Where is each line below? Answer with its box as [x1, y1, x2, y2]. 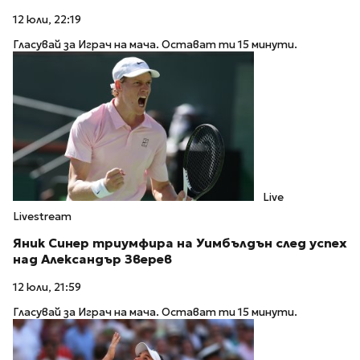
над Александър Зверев [13, 252, 172, 268]
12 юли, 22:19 [13, 13, 81, 27]
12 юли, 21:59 [13, 280, 81, 295]
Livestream [13, 209, 72, 223]
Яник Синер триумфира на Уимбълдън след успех [13, 235, 347, 252]
